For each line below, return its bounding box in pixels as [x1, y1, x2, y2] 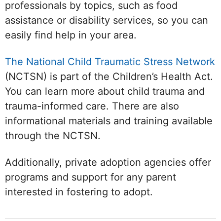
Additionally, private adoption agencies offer [5, 156, 211, 169]
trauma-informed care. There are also [5, 100, 179, 112]
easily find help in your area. [5, 29, 137, 41]
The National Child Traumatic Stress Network [5, 56, 215, 68]
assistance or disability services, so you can [5, 14, 208, 27]
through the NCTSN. [5, 130, 101, 142]
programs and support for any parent [5, 171, 176, 184]
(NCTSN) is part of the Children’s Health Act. [5, 71, 213, 83]
